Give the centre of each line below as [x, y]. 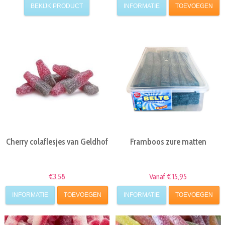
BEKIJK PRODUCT [57, 6]
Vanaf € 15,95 [168, 177]
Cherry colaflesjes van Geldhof [57, 141]
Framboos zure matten [168, 141]
